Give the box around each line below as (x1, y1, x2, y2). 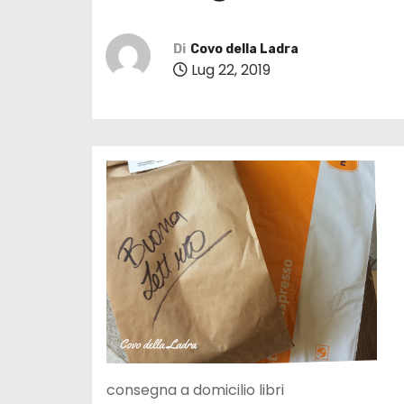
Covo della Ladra (190, 41, 298, 57)
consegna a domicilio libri (106, 379, 284, 400)
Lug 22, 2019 (188, 60, 271, 80)
